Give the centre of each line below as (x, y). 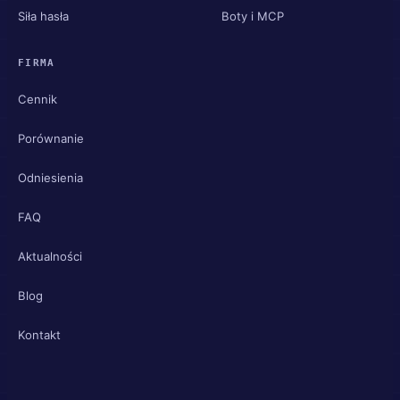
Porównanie (51, 138)
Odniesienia (50, 177)
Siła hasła (43, 16)
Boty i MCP (253, 16)
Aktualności (50, 256)
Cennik (37, 99)
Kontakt (39, 334)
